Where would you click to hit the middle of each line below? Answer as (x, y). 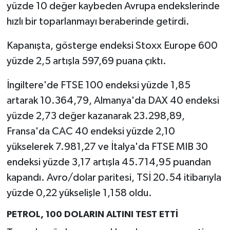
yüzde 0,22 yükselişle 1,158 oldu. (79, 193)
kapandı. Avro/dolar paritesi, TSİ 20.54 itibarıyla (114, 178)
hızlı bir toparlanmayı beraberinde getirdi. (98, 22)
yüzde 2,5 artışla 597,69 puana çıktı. (86, 61)
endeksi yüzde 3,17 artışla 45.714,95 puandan (109, 162)
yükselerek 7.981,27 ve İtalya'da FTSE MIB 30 (107, 147)
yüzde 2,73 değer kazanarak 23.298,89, (95, 116)
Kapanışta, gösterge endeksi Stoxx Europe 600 (112, 46)
